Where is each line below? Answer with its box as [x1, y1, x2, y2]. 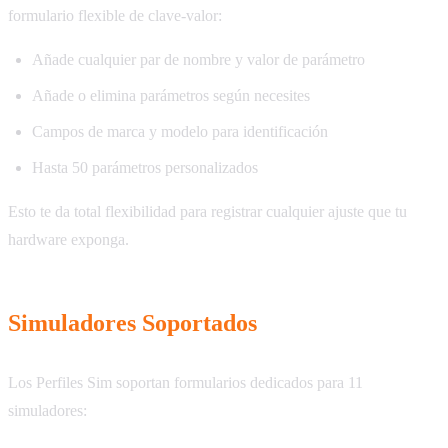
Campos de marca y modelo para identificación [32, 123, 328, 141]
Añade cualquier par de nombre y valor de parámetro [32, 51, 365, 69]
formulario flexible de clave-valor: [8, 7, 222, 25]
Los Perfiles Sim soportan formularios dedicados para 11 [8, 374, 363, 392]
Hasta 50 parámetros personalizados [32, 159, 258, 177]
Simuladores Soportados [8, 310, 257, 337]
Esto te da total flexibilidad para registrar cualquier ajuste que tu [8, 203, 407, 221]
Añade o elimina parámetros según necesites [32, 87, 310, 105]
